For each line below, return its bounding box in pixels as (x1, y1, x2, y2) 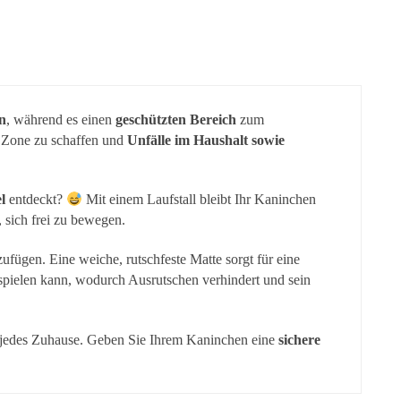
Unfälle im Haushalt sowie (126, 132, 285, 148)
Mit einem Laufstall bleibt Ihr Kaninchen (82, 192, 317, 208)
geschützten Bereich (115, 111, 237, 127)
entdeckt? (5, 192, 67, 208)
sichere (278, 331, 321, 347)
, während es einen (6, 111, 116, 127)
